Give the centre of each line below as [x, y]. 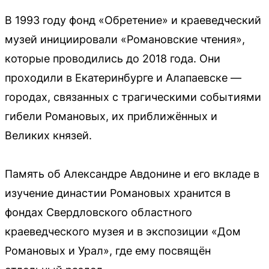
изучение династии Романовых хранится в [118, 193]
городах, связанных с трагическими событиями [133, 97]
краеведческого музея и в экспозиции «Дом [123, 232]
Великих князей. [48, 136]
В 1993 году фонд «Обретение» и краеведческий [133, 20]
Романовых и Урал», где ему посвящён [108, 251]
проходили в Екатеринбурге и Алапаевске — [123, 78]
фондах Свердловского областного [98, 213]
